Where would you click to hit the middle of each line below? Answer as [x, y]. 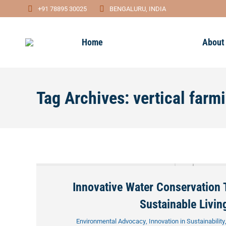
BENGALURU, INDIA [138, 9]
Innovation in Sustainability [187, 221]
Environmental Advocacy [111, 221]
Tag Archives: [85, 98]
